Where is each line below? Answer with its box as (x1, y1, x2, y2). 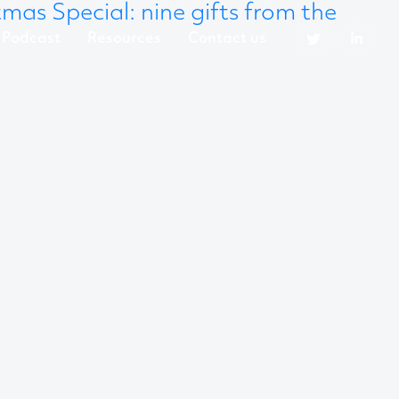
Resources (87, 30, 161, 46)
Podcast (2, 30, 61, 46)
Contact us (188, 30, 266, 46)
